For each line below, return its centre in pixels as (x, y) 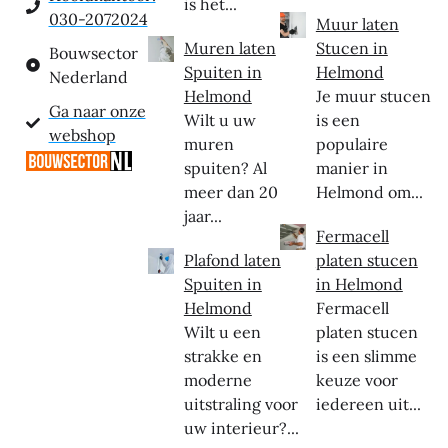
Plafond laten (232, 259)
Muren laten (229, 47)
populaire (351, 143)
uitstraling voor (240, 403)
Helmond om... (369, 191)
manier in (351, 167)
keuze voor (356, 379)
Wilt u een (222, 331)
